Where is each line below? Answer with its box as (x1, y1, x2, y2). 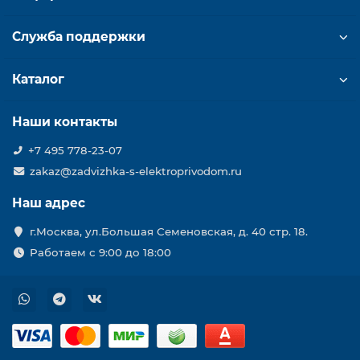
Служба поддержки (12, 29, 145, 44)
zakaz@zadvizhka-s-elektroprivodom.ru (29, 165, 242, 178)
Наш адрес (12, 195, 85, 211)
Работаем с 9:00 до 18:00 (29, 246, 171, 259)
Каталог (12, 72, 64, 87)
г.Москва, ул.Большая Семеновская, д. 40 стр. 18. (29, 225, 308, 238)
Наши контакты (12, 114, 117, 129)
